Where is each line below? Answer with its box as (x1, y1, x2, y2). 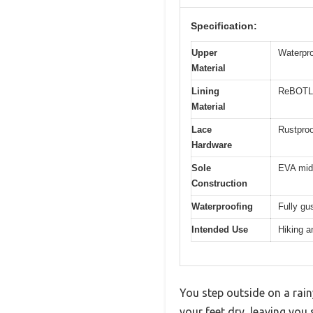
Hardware (191, 139, 232, 150)
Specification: (191, 20, 257, 31)
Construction (191, 177, 247, 189)
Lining (191, 85, 219, 96)
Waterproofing (191, 201, 253, 212)
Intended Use (191, 224, 248, 235)
